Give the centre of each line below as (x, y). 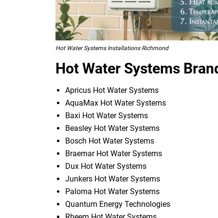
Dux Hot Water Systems (106, 166)
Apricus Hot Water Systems (112, 90)
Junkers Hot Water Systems (113, 179)
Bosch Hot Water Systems (110, 141)
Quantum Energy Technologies (118, 204)
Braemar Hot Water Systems (114, 153)
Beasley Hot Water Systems (112, 128)
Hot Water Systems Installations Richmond (112, 48)
